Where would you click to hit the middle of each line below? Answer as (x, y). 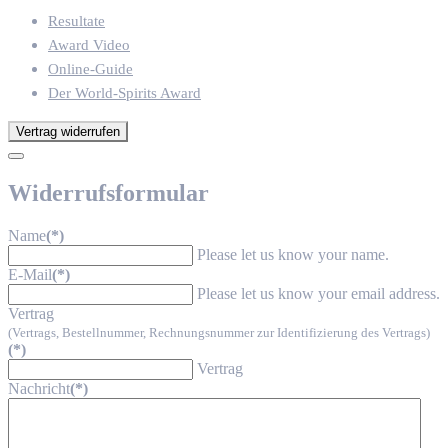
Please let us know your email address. (318, 293)
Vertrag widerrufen (68, 132)
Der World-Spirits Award (124, 93)
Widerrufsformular (108, 192)
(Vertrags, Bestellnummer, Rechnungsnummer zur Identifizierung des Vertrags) (219, 332)
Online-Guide (90, 69)
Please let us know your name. (293, 254)
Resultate (76, 21)
